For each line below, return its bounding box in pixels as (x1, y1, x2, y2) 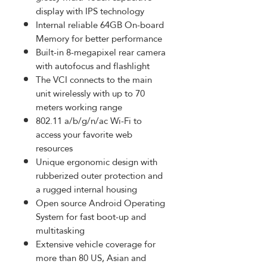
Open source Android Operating (36, 194, 165, 212)
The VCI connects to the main (36, 70, 152, 88)
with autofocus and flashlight (36, 57, 152, 74)
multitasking (36, 221, 87, 239)
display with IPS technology (36, 2, 147, 20)
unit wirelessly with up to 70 (36, 84, 145, 102)
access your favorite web (36, 125, 132, 143)
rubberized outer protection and (36, 166, 163, 184)
